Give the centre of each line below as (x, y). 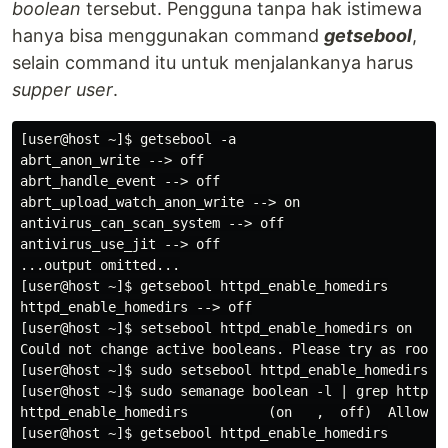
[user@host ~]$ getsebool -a (128, 139)
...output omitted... (100, 265)
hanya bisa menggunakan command (168, 36)
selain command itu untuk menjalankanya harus (212, 63)
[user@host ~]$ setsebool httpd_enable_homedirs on (216, 328)
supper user (62, 90)
